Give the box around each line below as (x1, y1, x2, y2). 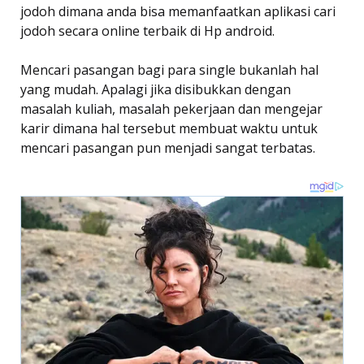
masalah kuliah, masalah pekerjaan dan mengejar (20, 99, 323, 118)
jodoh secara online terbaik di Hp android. (20, 21, 275, 40)
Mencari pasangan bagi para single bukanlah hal (20, 60, 318, 79)
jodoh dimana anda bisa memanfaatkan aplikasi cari (20, 2, 336, 20)
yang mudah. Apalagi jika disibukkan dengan (20, 80, 291, 98)
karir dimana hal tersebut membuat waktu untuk (20, 119, 318, 137)
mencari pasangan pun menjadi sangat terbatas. (20, 138, 315, 157)
